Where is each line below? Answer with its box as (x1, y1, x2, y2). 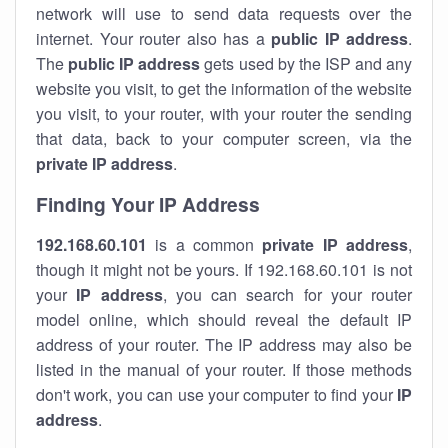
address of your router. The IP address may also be (36, 333, 412, 356)
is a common (147, 233, 263, 256)
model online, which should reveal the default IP (36, 308, 412, 331)
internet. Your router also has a (36, 27, 271, 50)
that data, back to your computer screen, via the (36, 127, 412, 150)
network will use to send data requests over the (36, 2, 412, 25)
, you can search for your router (162, 283, 412, 306)
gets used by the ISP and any (200, 52, 413, 75)
